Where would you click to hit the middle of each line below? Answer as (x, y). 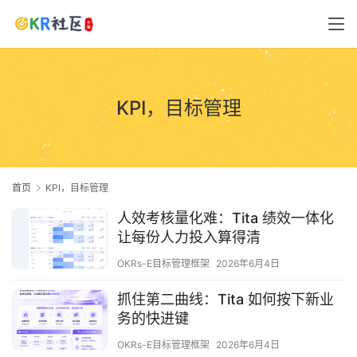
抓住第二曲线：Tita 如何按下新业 (226, 300)
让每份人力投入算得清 (189, 237)
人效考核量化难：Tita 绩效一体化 (226, 218)
